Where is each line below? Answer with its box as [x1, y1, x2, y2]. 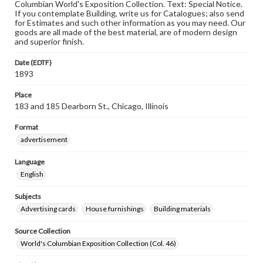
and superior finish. [15, 36, 84, 46]
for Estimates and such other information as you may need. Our [15, 18, 245, 28]
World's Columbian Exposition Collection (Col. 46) [21, 239, 176, 248]
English [21, 170, 43, 178]
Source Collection [15, 227, 70, 235]
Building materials [154, 204, 211, 213]
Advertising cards [21, 204, 76, 213]
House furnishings [86, 204, 144, 213]
